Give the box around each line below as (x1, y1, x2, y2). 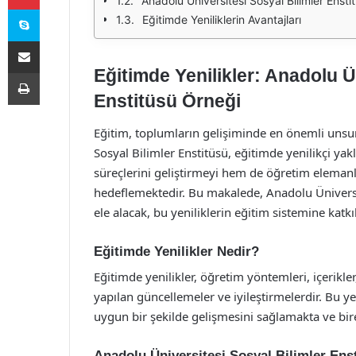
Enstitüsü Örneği (94, 91, 241, 111)
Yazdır (39, 66, 69, 79)
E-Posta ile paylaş (39, 34, 70, 47)
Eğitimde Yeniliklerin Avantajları (142, 13, 301, 26)
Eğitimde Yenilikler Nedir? (94, 243, 259, 259)
